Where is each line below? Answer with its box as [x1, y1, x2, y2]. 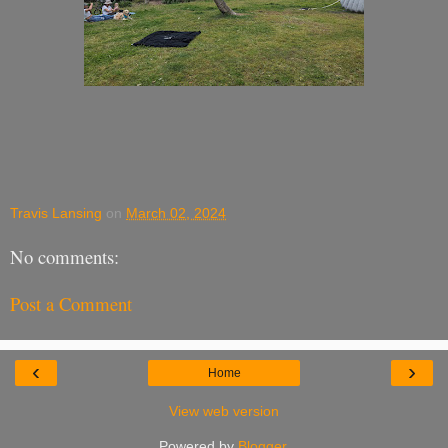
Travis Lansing [10, 205, 102, 222]
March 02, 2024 [126, 205, 226, 222]
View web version [169, 402, 279, 419]
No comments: [10, 243, 119, 269]
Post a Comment [10, 290, 132, 316]
